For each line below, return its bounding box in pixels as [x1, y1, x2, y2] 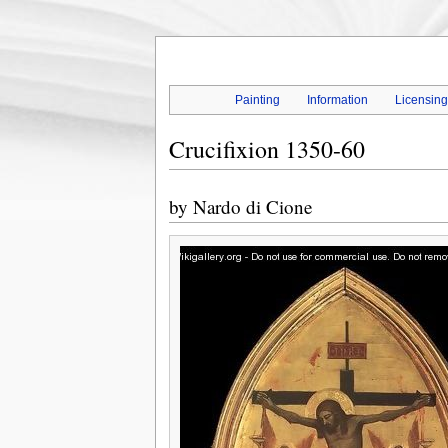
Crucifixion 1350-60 [168, 133, 365, 166]
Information [307, 93, 369, 108]
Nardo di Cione [192, 194, 312, 220]
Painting [234, 93, 280, 108]
